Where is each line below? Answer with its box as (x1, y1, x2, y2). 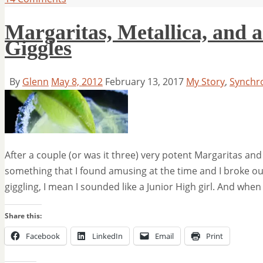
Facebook (26, 230, 60, 241)
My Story (186, 75, 225, 88)
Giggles (5, 36, 72, 60)
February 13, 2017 (105, 75, 184, 88)
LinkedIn (92, 230, 123, 241)
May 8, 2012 (51, 75, 103, 88)
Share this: (5, 210, 42, 221)
